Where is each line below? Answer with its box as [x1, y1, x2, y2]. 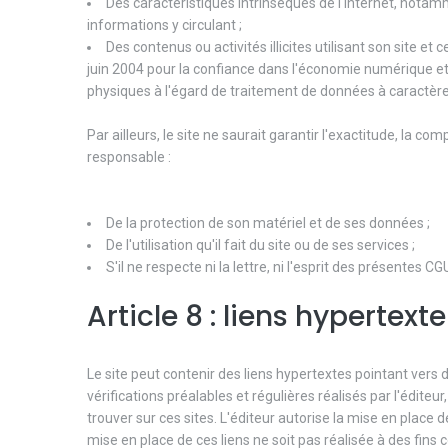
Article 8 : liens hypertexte [87, 296, 446, 336]
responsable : [87, 148, 171, 165]
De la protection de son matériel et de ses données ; [106, 214, 430, 231]
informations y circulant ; [87, 16, 242, 33]
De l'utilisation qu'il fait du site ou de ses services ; [106, 236, 415, 253]
